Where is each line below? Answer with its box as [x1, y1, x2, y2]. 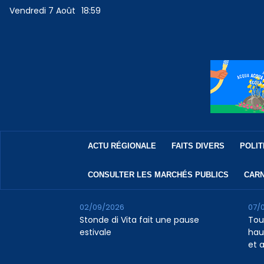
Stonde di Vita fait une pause [79, 214, 199, 226]
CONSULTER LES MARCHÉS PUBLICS [87, 170, 229, 180]
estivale [79, 226, 111, 239]
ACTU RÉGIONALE [87, 141, 156, 151]
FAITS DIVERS [171, 141, 225, 151]
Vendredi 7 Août [9, 5, 76, 17]
